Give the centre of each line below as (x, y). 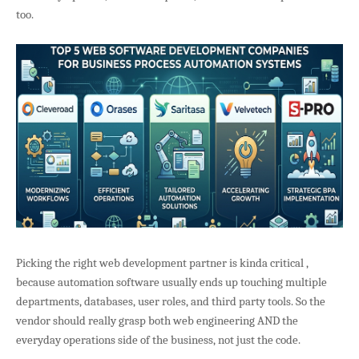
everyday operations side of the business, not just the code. (158, 339)
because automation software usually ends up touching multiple (171, 282)
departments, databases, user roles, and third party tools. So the (171, 301)
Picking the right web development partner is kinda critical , (162, 262)
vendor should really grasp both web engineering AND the (157, 320)
